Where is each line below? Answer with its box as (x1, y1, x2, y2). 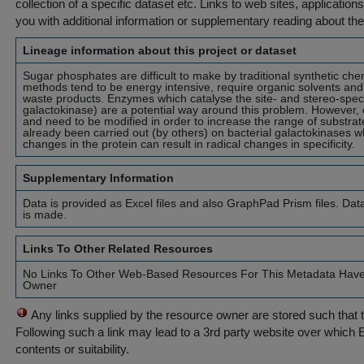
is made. (23, 208, 67, 221)
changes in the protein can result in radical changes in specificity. (23, 137, 355, 150)
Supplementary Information (23, 171, 174, 184)
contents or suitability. (15, 342, 129, 356)
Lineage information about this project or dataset (23, 44, 297, 57)
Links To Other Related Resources (23, 242, 213, 255)
